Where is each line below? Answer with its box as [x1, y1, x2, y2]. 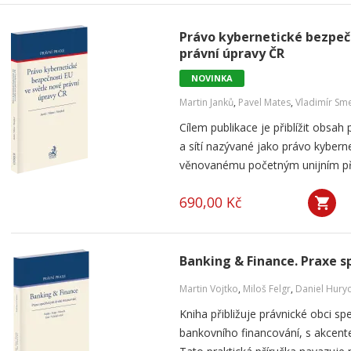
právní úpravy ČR [179, 45, 284, 62]
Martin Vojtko [179, 282, 238, 295]
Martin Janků [179, 96, 233, 109]
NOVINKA [191, 72, 233, 84]
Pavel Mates [238, 96, 291, 109]
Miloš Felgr [243, 282, 291, 295]
